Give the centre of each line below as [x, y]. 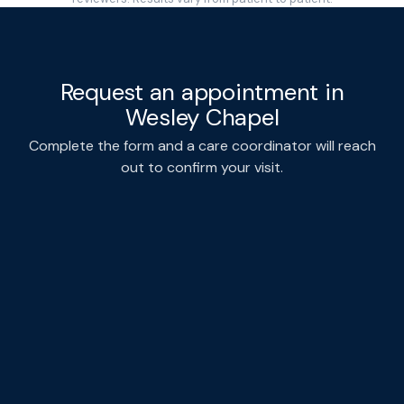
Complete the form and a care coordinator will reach [202, 145]
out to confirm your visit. [202, 167]
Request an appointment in [202, 92]
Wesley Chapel [202, 117]
